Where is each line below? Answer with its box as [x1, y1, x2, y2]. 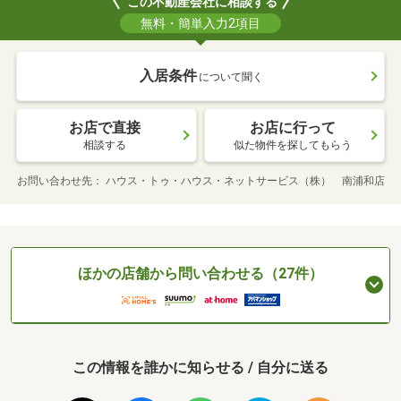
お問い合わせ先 [16, 174, 92, 187]
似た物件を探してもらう [234, 138, 352, 151]
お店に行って [250, 118, 336, 136]
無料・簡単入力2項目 [141, 15, 260, 30]
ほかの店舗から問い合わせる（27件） [78, 264, 323, 282]
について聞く [199, 70, 263, 83]
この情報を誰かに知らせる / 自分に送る [73, 359, 328, 377]
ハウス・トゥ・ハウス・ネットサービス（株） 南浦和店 [105, 174, 385, 187]
